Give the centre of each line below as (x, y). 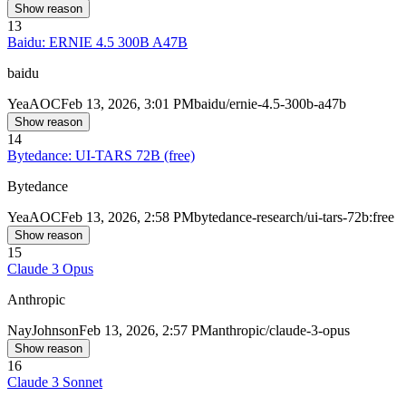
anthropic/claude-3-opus (281, 331)
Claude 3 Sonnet (55, 382)
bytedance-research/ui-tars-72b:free (294, 217)
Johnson (55, 331)
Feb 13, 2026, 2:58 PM (127, 217)
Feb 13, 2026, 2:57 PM (145, 331)
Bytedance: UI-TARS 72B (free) (101, 156)
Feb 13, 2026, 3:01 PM (127, 104)
